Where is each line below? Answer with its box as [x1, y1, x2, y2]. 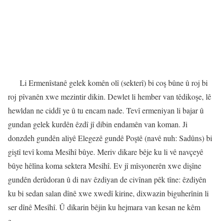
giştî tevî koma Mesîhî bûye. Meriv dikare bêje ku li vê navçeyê [8, 147, 203, 157]
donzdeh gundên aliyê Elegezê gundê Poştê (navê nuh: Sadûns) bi [8, 133, 212, 144]
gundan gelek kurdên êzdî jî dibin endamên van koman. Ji [8, 119, 187, 130]
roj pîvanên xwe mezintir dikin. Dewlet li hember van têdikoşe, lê [8, 91, 211, 102]
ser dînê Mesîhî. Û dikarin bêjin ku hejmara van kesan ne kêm [8, 202, 200, 213]
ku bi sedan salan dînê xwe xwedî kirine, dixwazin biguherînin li [8, 188, 209, 199]
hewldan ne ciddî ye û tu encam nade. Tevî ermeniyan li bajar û [8, 105, 204, 116]
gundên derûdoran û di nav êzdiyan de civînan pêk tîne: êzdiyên [8, 174, 206, 185]
